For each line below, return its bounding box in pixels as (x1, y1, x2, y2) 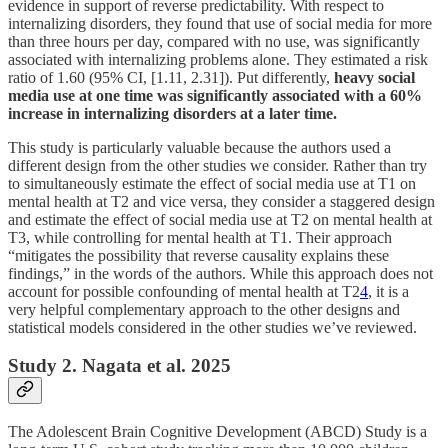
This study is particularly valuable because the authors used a (8, 138, 391, 156)
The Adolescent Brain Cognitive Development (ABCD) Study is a (8, 423, 427, 441)
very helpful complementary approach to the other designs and (8, 300, 400, 318)
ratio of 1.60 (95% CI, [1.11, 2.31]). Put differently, (8, 68, 334, 86)
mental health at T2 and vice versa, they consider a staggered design (8, 192, 435, 210)
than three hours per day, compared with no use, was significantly (8, 32, 420, 50)
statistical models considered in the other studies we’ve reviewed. (8, 318, 417, 336)
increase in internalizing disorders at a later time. (8, 104, 337, 122)
